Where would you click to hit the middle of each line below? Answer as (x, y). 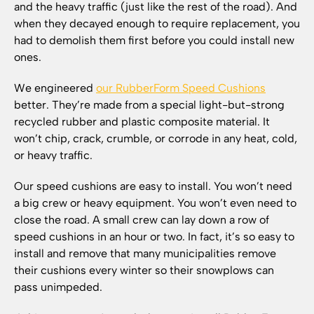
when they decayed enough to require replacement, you (157, 23)
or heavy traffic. (55, 155)
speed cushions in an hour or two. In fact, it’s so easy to (154, 237)
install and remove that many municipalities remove (145, 253)
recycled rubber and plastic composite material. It (142, 122)
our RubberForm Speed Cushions (181, 88)
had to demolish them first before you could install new (154, 40)
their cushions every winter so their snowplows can (144, 270)
